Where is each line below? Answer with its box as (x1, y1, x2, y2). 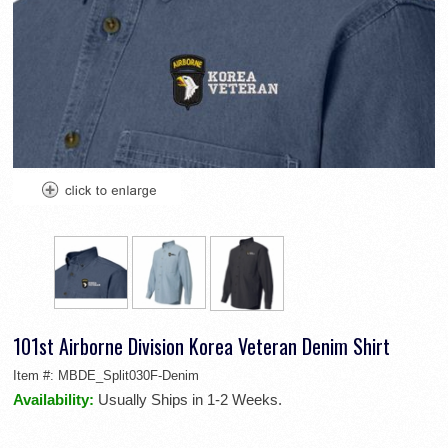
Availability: (13, 391, 98, 409)
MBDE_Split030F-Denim (58, 368, 199, 384)
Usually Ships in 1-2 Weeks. (98, 391, 282, 409)
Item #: (13, 368, 58, 384)
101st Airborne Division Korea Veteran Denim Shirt (13, 331, 390, 362)
